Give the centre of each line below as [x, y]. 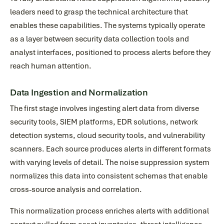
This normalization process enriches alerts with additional [109, 211]
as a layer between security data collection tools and [99, 39]
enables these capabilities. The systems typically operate [107, 25]
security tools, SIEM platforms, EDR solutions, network [104, 122]
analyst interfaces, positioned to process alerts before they [110, 52]
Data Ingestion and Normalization [79, 92]
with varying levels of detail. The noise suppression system [110, 162]
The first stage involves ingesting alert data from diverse [104, 108]
